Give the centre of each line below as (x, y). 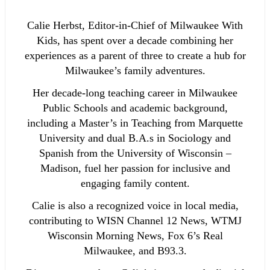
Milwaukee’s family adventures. (135, 71)
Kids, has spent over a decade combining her (135, 41)
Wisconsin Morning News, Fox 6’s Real (135, 236)
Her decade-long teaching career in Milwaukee (135, 93)
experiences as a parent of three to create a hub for (135, 56)
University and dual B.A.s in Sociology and (135, 138)
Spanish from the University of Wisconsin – (135, 153)
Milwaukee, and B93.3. (135, 251)
